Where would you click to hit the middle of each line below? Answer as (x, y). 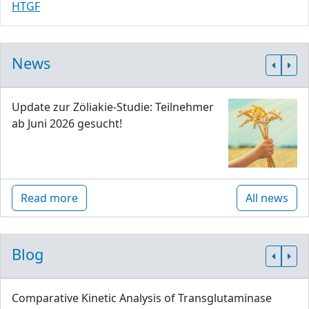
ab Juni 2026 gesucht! (67, 124)
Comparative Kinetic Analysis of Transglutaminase (142, 298)
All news (267, 198)
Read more (49, 198)
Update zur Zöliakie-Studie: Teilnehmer (113, 107)
